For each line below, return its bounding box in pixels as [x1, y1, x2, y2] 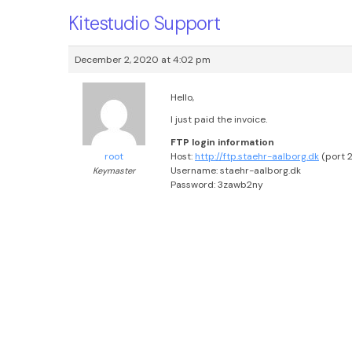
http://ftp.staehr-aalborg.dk [195, 149, 319, 163]
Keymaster [92, 165, 135, 176]
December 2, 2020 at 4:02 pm [75, 53, 211, 66]
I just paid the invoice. [170, 113, 267, 126]
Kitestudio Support [68, 11, 221, 35]
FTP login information [170, 135, 274, 148]
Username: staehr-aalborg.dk [170, 163, 301, 177]
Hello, [170, 91, 194, 104]
